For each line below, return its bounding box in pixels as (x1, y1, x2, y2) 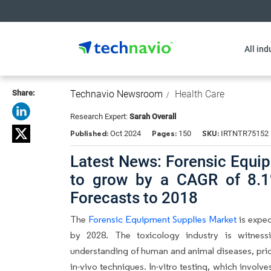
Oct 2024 (110, 129, 141, 138)
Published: (70, 128, 110, 139)
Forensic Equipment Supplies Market (88, 213, 237, 225)
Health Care (175, 88, 224, 100)
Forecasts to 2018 (70, 188, 198, 207)
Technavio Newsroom (70, 88, 163, 100)
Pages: (152, 128, 177, 139)
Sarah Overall (129, 112, 176, 121)
